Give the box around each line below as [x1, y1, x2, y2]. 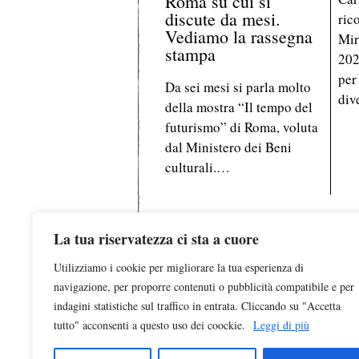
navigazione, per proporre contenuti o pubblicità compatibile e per [54, 279, 354, 294]
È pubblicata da [246, 300, 328, 317]
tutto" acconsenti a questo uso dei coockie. [54, 317, 248, 333]
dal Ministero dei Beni [165, 137, 292, 156]
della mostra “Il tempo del [165, 97, 313, 116]
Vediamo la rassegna [165, 24, 313, 48]
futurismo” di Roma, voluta [165, 117, 319, 136]
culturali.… [165, 157, 231, 176]
